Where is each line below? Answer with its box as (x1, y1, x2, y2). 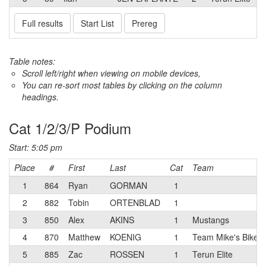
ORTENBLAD (110, 197, 160, 208)
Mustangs (192, 214, 229, 226)
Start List (81, 17, 114, 29)
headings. (22, 91, 59, 103)
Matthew (68, 231, 100, 243)
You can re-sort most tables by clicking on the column (22, 79, 222, 91)
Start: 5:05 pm (9, 141, 62, 153)
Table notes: (9, 55, 55, 67)
